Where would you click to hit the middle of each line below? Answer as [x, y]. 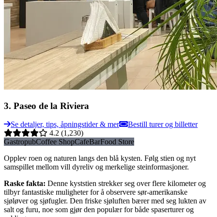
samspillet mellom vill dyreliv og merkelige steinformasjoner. [96, 167]
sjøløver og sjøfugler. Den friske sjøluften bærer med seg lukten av [105, 201]
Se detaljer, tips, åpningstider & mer [65, 124]
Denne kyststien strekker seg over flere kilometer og [127, 184]
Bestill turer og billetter [163, 124]
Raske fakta [23, 184]
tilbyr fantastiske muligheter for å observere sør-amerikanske [96, 192]
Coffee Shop [55, 142]
